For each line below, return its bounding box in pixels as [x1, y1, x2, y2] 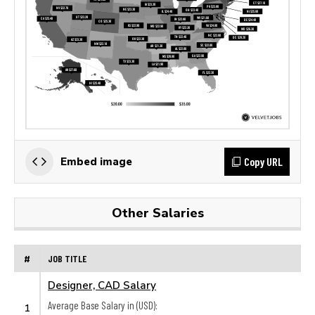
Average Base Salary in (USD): [48, 299, 157, 311]
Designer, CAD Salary [48, 278, 156, 291]
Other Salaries [111, 205, 204, 220]
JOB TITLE [48, 252, 86, 264]
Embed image [60, 155, 132, 167]
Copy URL [244, 154, 283, 168]
